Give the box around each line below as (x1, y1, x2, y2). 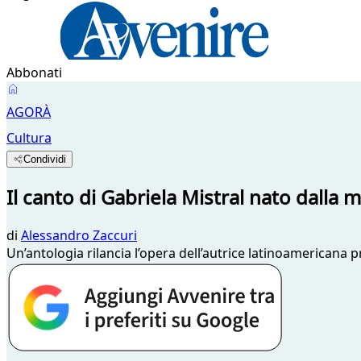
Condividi (23, 153, 67, 165)
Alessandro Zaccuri (21, 226, 137, 244)
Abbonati (6, 64, 62, 81)
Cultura (6, 129, 52, 147)
